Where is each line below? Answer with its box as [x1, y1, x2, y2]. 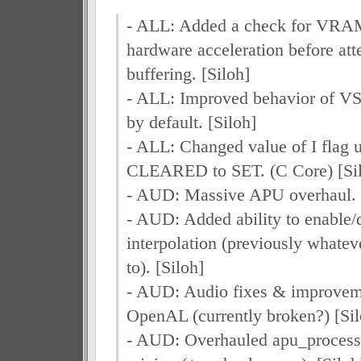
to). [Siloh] [126, 257, 204, 277]
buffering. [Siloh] [126, 64, 250, 84]
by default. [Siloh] [126, 112, 256, 132]
